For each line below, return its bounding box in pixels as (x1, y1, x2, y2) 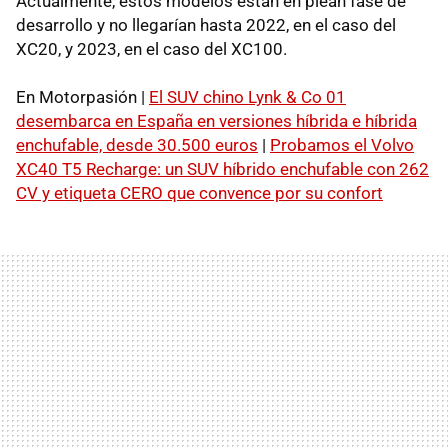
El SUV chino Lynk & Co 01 (149, 87, 346, 108)
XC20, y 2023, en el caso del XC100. (16, 39, 287, 60)
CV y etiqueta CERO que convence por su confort (16, 183, 383, 204)
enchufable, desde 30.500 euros (16, 135, 258, 156)
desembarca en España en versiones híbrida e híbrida (16, 111, 417, 132)
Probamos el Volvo (270, 135, 414, 156)
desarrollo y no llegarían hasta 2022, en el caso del (16, 15, 396, 36)
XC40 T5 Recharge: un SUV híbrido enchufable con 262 (16, 159, 429, 180)
